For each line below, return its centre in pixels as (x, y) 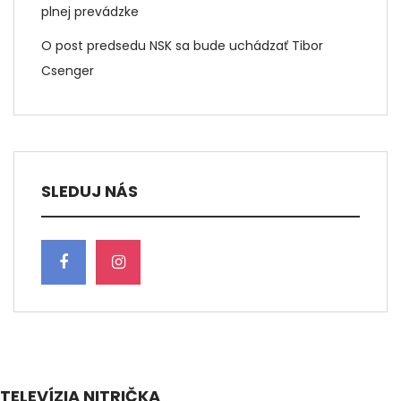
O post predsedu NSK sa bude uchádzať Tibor (182, 46)
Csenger (68, 71)
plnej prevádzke (90, 12)
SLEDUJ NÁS (90, 192)
